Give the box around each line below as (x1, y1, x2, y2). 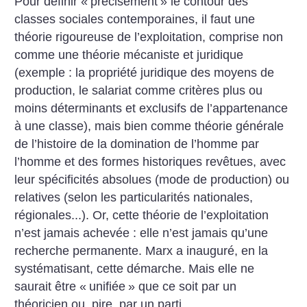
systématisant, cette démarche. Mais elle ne (14, 261, 255, 275)
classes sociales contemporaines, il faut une (14, 12, 256, 26)
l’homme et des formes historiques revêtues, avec (14, 154, 286, 169)
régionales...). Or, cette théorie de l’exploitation (14, 208, 269, 222)
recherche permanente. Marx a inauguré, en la (14, 243, 269, 258)
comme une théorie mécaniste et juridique (14, 47, 244, 62)
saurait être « (14, 279, 87, 293)
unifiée (89, 279, 126, 293)
